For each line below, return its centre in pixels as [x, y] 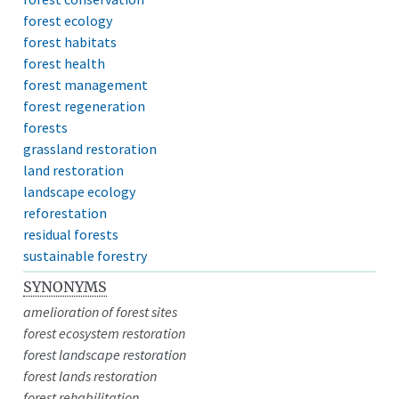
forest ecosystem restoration [105, 333]
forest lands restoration [90, 375]
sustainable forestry [85, 255]
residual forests [71, 234]
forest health [65, 63]
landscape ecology [80, 191]
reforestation [65, 212]
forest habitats [70, 41]
